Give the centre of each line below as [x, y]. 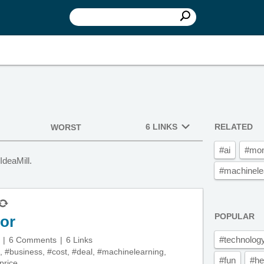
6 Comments [33, 240]
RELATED [234, 127]
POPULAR [235, 216]
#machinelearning [131, 252]
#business [24, 252]
